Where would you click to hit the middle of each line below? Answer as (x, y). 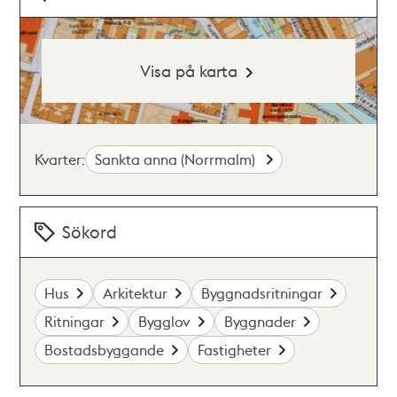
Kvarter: (60, 159)
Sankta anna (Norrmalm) (177, 159)
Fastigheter (235, 349)
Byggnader (261, 321)
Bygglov (165, 321)
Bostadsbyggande (105, 349)
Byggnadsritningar (262, 292)
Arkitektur (136, 292)
